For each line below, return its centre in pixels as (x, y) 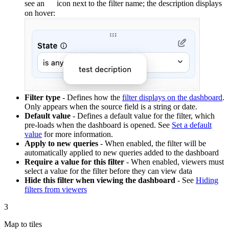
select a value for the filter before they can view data (108, 171)
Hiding (207, 180)
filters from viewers (56, 189)
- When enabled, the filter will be (152, 143)
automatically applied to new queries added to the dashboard (122, 152)
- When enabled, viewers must (174, 162)
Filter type (42, 97)
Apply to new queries (61, 143)
